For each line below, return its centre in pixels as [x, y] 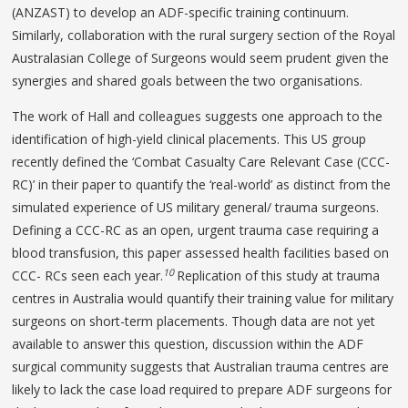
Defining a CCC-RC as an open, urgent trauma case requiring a [196, 229]
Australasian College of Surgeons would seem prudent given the [201, 57]
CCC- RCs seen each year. [88, 275]
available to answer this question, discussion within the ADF [188, 343]
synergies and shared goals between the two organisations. [188, 80]
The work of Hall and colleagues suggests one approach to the [198, 116]
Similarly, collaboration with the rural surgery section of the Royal [204, 35]
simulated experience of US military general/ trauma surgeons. [196, 207]
